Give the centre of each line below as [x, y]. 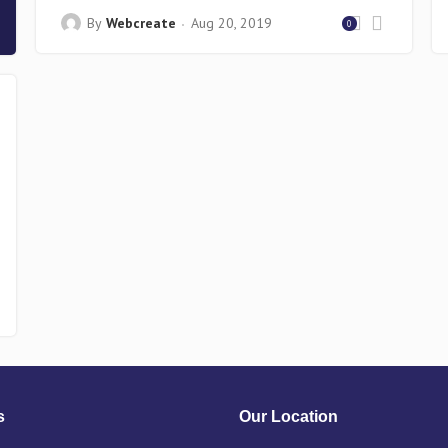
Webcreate [140, 23]
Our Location [288, 416]
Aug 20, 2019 [231, 23]
